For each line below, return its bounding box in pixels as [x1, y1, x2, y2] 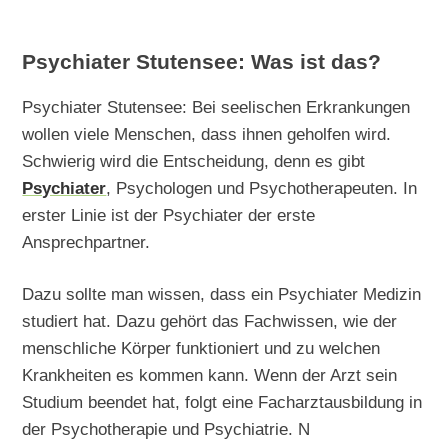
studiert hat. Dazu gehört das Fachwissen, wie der [22, 311, 398, 332]
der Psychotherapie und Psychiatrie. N [22, 419, 311, 440]
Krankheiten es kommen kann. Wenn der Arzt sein [22, 365, 398, 386]
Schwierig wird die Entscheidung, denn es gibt [22, 150, 366, 171]
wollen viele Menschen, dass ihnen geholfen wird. [22, 123, 392, 144]
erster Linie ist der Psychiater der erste [22, 204, 316, 225]
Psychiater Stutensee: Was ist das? [22, 50, 382, 75]
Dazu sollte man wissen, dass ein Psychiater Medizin [22, 284, 422, 305]
